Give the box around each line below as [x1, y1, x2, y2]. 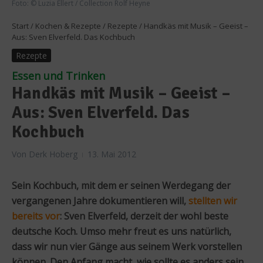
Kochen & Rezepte [35, 20, 101, 31]
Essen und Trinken [12, 68, 105, 83]
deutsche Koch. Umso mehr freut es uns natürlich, [12, 224, 231, 238]
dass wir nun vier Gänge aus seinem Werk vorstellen [12, 240, 242, 253]
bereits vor [12, 209, 60, 222]
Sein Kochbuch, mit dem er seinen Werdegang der [12, 178, 231, 192]
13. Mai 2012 [87, 148, 136, 160]
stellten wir [188, 194, 237, 207]
